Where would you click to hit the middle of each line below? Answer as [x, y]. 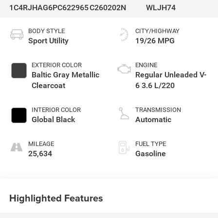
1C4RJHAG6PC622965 [49, 8]
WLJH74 [161, 8]
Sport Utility [48, 40]
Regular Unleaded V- [171, 74]
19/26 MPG [155, 40]
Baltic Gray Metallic [65, 74]
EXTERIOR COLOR [56, 65]
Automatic [153, 119]
